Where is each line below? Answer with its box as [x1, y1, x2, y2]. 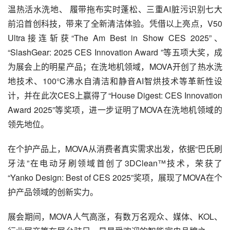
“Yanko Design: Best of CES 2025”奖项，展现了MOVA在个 [8, 171, 222, 183]
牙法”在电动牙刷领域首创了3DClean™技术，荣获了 [8, 157, 222, 169]
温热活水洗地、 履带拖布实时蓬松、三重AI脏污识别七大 [8, 3, 222, 15]
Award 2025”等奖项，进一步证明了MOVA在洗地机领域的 [8, 103, 222, 116]
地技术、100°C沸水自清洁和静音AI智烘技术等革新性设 [8, 74, 222, 87]
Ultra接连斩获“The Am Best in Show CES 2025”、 [8, 31, 222, 44]
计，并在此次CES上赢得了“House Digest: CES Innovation [8, 89, 222, 101]
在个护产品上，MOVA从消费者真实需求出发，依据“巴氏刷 [8, 142, 222, 155]
